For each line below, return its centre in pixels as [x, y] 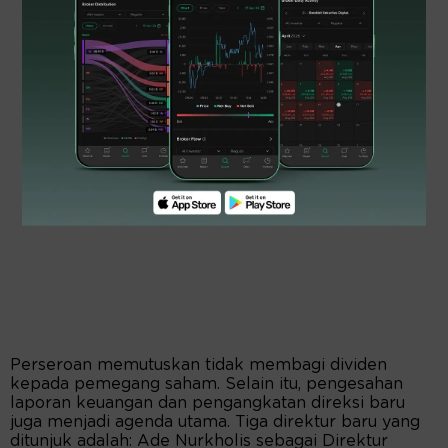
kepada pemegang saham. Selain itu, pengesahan [206, 384]
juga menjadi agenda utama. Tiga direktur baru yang [215, 422]
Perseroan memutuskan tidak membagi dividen [198, 365]
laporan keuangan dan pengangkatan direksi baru [207, 403]
